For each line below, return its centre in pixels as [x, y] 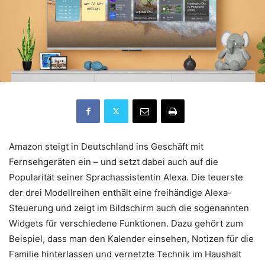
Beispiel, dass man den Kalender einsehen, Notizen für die [131, 238]
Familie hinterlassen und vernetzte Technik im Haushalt [125, 254]
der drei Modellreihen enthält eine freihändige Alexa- [120, 192]
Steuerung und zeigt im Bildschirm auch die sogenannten [129, 208]
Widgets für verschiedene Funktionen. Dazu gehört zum [126, 223]
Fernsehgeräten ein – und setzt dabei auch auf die [114, 161]
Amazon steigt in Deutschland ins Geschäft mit [106, 146]
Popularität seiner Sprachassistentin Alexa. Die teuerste [126, 177]
